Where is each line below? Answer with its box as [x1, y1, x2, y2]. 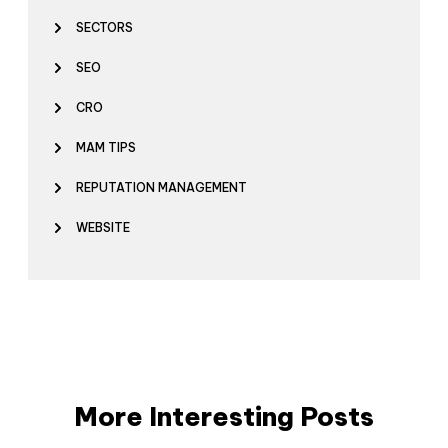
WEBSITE [76, 220, 130, 236]
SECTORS [76, 20, 133, 36]
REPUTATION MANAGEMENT [76, 180, 247, 196]
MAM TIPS [76, 140, 136, 156]
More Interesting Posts [74, 400, 374, 434]
